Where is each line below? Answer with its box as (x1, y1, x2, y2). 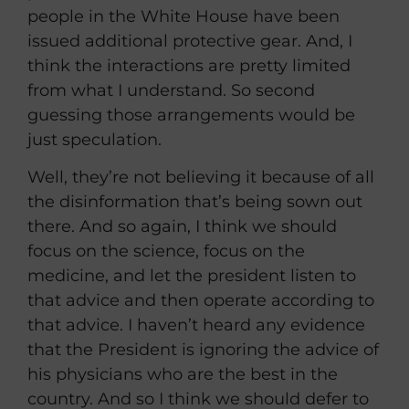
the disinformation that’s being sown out (27, 192, 362, 213)
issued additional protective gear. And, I (27, 30, 352, 51)
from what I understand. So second (27, 79, 315, 100)
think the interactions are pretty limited (27, 55, 351, 76)
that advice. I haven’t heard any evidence (27, 315, 365, 336)
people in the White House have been (27, 5, 340, 26)
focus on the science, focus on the (27, 241, 305, 262)
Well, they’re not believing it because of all (27, 167, 374, 188)
